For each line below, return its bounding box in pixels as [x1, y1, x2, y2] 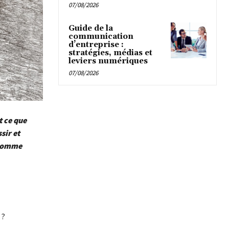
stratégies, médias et [68, 48, 152, 58]
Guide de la [68, 24, 113, 34]
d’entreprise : [68, 40, 124, 50]
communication [68, 32, 133, 42]
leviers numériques [68, 56, 148, 66]
